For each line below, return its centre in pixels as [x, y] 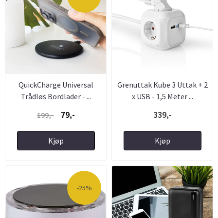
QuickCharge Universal [56, 84]
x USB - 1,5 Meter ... [162, 96]
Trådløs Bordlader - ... [56, 96]
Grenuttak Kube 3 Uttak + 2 [162, 84]
